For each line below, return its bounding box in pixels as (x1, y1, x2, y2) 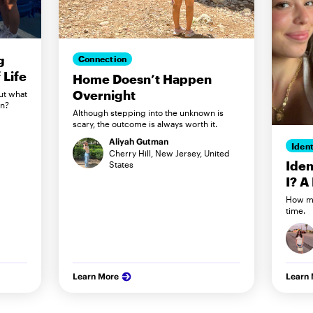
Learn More (73, 271, 119, 282)
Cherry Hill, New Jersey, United (109, 147, 230, 158)
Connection (78, 54, 127, 64)
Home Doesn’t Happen (73, 71, 212, 87)
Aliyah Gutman (109, 136, 168, 147)
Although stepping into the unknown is (73, 107, 224, 117)
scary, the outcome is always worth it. (73, 118, 217, 129)
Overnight (73, 87, 136, 103)
